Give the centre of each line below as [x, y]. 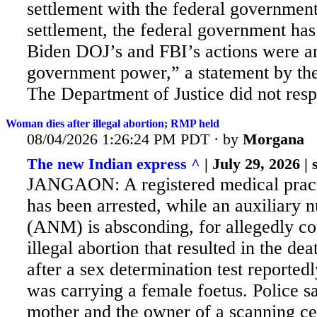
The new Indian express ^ [114, 164]
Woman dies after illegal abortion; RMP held [113, 123]
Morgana [273, 139]
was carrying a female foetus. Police [163, 291]
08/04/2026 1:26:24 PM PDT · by [135, 139]
